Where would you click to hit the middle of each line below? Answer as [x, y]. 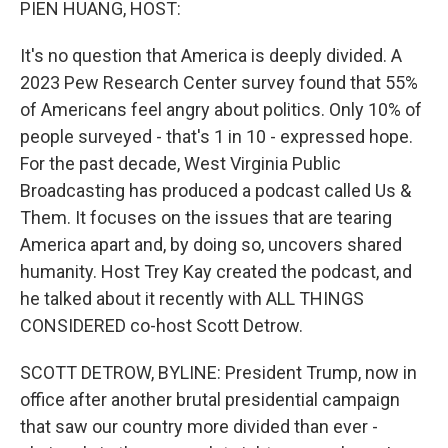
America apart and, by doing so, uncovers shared [211, 244]
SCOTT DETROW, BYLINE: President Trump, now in [218, 372]
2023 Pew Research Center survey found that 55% [219, 82]
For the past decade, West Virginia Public [180, 163]
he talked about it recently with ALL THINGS [192, 298]
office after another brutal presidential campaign [210, 399]
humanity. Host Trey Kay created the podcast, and [216, 271]
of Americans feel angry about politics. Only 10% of [221, 109]
